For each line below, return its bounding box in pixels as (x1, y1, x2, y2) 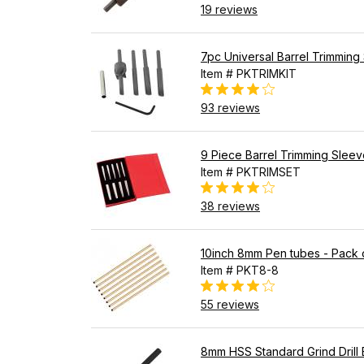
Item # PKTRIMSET (201, 164, 301, 179)
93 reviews (201, 100, 260, 115)
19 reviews (201, 2, 258, 16)
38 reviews (201, 198, 260, 213)
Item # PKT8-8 (201, 262, 279, 277)
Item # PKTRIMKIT (201, 66, 297, 80)
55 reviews (201, 297, 259, 311)
